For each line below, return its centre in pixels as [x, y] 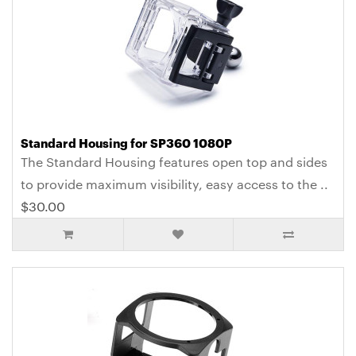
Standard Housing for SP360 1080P [126, 143]
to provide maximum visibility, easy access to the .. [174, 184]
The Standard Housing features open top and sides [174, 162]
